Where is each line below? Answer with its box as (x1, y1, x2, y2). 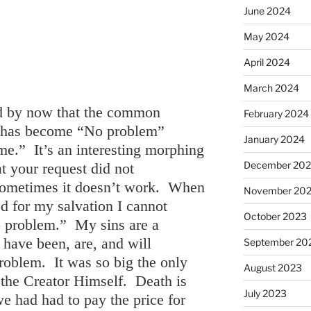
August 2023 (243, 261, 302, 274)
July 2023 (243, 287, 287, 299)
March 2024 (243, 81, 299, 94)
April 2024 (243, 56, 290, 68)
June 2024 (243, 4, 291, 17)
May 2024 (243, 30, 289, 42)
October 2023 (243, 210, 307, 222)
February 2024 (243, 107, 309, 119)
